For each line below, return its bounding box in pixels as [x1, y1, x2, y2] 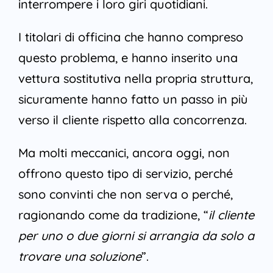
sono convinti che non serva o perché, [18, 186, 233, 202]
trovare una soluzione [18, 249, 141, 264]
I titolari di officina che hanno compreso [18, 29, 243, 45]
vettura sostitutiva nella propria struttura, [18, 71, 253, 87]
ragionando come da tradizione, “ [18, 207, 208, 223]
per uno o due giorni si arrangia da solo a [18, 228, 254, 244]
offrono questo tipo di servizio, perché [18, 166, 233, 182]
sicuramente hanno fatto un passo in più [18, 91, 248, 107]
